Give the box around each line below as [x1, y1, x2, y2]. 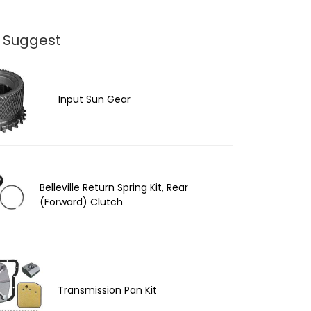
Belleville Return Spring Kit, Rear [39, 180, 188, 195]
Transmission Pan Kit [58, 283, 157, 298]
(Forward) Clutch [39, 195, 123, 210]
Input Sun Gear [58, 92, 131, 107]
